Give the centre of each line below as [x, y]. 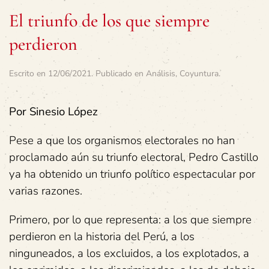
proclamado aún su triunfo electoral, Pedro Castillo [134, 157]
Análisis [161, 73]
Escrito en [29, 73]
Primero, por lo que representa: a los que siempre [130, 219]
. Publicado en [119, 73]
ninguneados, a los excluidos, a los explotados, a [129, 253]
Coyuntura [199, 73]
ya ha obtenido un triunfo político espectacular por [132, 174]
